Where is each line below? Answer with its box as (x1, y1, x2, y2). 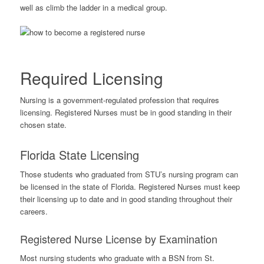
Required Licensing (19, 65, 163, 90)
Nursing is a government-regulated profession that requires (19, 94, 219, 106)
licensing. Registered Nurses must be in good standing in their (19, 107, 232, 118)
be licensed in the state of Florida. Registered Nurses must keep (19, 181, 240, 193)
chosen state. (19, 119, 67, 131)
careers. (19, 206, 48, 217)
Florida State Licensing (19, 146, 139, 164)
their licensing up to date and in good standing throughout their (19, 193, 232, 205)
